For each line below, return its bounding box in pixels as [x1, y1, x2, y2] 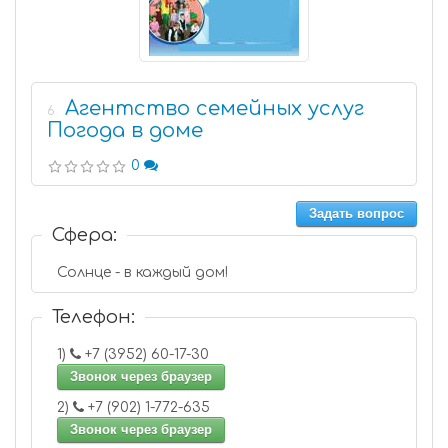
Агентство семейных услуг [65, 97, 364, 120]
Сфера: [52, 225, 117, 245]
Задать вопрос [309, 206, 404, 221]
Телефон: [52, 307, 135, 327]
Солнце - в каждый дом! [57, 265, 228, 280]
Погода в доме [47, 119, 203, 142]
